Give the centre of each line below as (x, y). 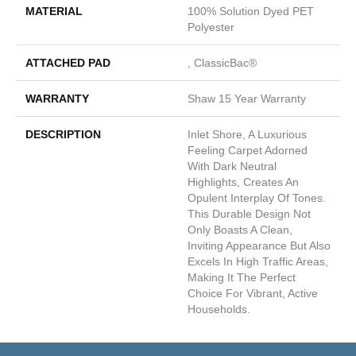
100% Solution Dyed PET (251, 11)
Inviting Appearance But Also (259, 246)
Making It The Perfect (242, 277)
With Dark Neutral (232, 166)
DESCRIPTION (63, 134)
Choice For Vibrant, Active (253, 293)
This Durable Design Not (249, 214)
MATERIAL (54, 11)
